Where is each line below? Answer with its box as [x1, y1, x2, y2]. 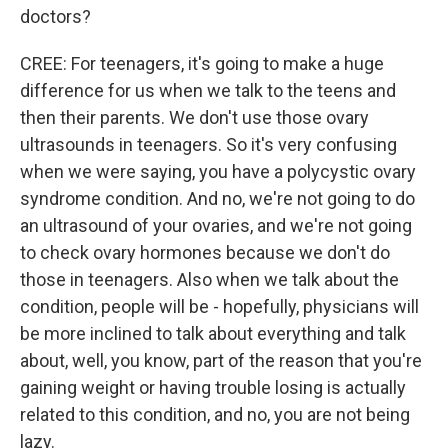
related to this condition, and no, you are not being [20, 404, 410, 425]
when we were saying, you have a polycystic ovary [20, 161, 416, 182]
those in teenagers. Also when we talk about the [20, 269, 399, 290]
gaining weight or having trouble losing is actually [20, 377, 406, 398]
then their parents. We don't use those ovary [20, 107, 369, 128]
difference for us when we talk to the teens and [20, 80, 396, 101]
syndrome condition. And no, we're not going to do [20, 188, 415, 209]
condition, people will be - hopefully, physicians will [20, 296, 419, 317]
